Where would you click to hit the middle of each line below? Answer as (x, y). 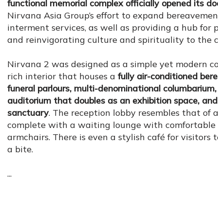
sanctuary (28, 113)
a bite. (20, 149)
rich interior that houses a (63, 76)
